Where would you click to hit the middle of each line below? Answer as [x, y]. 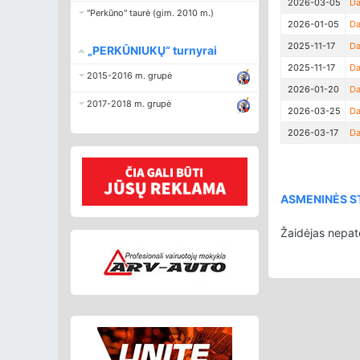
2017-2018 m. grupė [128, 104]
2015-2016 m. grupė [128, 76]
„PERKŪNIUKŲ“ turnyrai [152, 51]
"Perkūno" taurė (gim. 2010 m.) [149, 13]
